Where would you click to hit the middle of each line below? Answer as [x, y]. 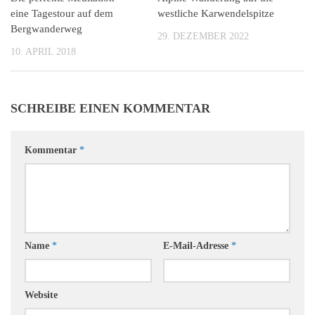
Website [41, 295]
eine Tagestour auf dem [62, 13]
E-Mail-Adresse [197, 245]
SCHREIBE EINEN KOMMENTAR [110, 108]
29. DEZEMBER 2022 [203, 36]
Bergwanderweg [46, 28]
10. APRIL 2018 [43, 51]
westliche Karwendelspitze [216, 13]
